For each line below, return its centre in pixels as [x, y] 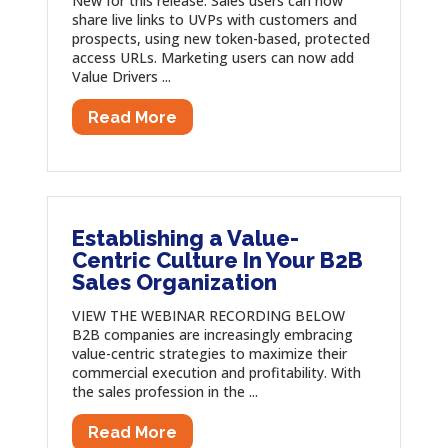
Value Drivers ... [121, 76]
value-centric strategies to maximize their [209, 354]
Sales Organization [174, 282]
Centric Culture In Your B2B [217, 260]
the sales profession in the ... [164, 392]
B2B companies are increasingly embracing [212, 335]
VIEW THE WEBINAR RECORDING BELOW [208, 316]
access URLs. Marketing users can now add [212, 57]
